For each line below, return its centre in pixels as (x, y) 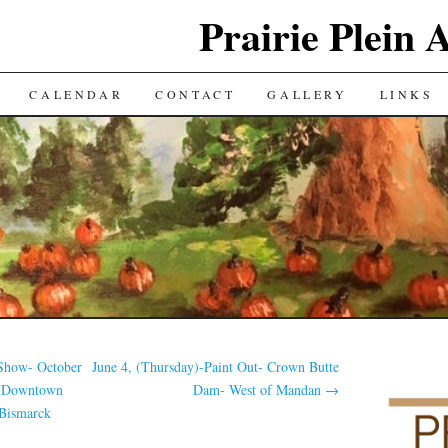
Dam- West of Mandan (259, 389)
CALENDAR (76, 94)
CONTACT (195, 94)
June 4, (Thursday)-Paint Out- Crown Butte (216, 366)
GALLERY (307, 94)
